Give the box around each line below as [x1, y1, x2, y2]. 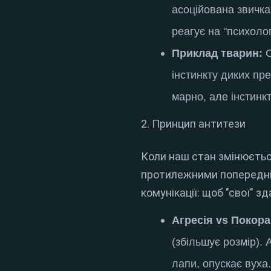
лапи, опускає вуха [172, 257, 269, 270]
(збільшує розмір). [172, 235, 266, 248]
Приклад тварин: [172, 47, 263, 59]
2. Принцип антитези [141, 117, 246, 130]
